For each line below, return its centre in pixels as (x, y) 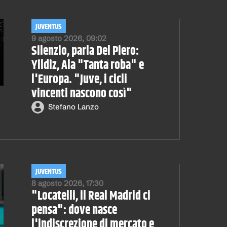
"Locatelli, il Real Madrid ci (91, 196)
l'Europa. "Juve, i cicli (79, 79)
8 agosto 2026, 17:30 (67, 183)
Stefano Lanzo (73, 107)
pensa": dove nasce (74, 210)
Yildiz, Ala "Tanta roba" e (87, 65)
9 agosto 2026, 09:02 (69, 38)
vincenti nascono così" (82, 93)
